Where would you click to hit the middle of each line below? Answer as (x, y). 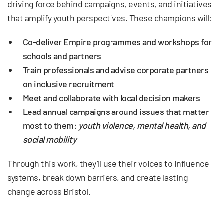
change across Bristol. (49, 191)
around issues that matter (159, 111)
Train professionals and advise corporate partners (115, 69)
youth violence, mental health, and (142, 125)
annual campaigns (76, 111)
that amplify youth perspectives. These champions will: (110, 18)
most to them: (50, 125)
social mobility (50, 139)
